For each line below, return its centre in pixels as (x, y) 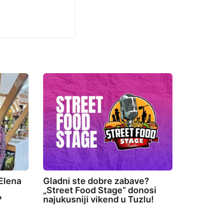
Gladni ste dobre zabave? (96, 181)
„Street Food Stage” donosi (100, 190)
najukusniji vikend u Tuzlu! (98, 199)
